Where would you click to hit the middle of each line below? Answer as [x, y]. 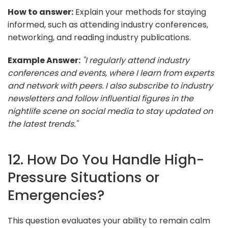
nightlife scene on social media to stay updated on [110, 111]
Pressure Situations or [83, 177]
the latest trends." [43, 124]
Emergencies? [56, 195]
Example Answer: [44, 60]
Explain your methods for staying [140, 12]
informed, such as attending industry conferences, [108, 24]
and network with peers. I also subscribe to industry [110, 85]
